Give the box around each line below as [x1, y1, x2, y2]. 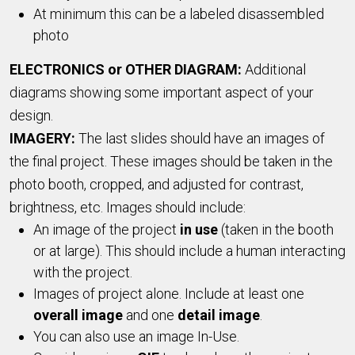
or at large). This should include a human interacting [33, 242, 345, 259]
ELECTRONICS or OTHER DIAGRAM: [10, 60, 242, 78]
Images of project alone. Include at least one [33, 284, 304, 302]
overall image [33, 306, 123, 323]
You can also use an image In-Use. [33, 327, 242, 345]
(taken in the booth [218, 220, 334, 238]
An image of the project [33, 220, 180, 238]
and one [123, 306, 177, 323]
